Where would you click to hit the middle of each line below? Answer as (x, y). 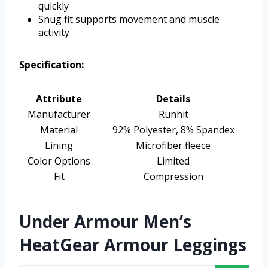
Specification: (51, 65)
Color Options (59, 161)
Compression (173, 177)
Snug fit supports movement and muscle (129, 19)
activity (54, 33)
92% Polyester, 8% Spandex (173, 130)
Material (59, 130)
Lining (59, 146)
